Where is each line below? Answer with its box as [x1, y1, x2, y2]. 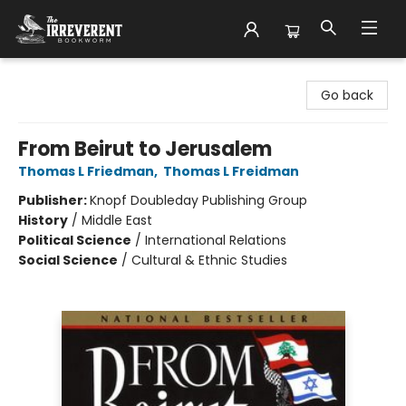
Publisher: [18, 191, 90, 209]
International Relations [145, 231, 286, 249]
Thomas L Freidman [163, 162, 299, 180]
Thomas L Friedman [18, 162, 154, 180]
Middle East [82, 211, 152, 229]
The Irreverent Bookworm [14, 66, 173, 84]
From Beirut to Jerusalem [18, 135, 272, 163]
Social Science [18, 251, 118, 269]
